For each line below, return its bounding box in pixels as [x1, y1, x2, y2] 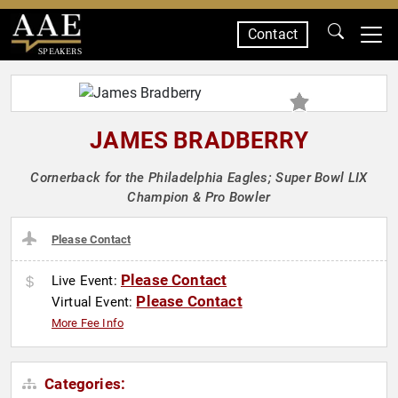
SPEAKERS [37, 45, 82, 57]
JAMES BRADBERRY [90, 127, 308, 154]
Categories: [41, 375, 126, 394]
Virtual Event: [52, 294, 137, 311]
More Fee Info [52, 316, 124, 330]
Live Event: [52, 273, 121, 290]
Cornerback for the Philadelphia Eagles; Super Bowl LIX [30, 170, 368, 186]
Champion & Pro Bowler [127, 189, 271, 205]
